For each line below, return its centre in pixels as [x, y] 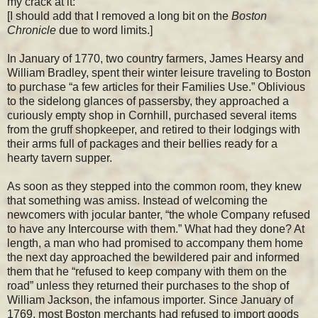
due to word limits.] [104, 30]
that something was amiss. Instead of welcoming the [137, 200]
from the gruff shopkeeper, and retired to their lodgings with [154, 129]
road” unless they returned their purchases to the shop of [148, 285]
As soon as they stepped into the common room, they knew [154, 186]
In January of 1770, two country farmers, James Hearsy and [155, 58]
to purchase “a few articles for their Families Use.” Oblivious [156, 87]
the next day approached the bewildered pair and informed [153, 257]
